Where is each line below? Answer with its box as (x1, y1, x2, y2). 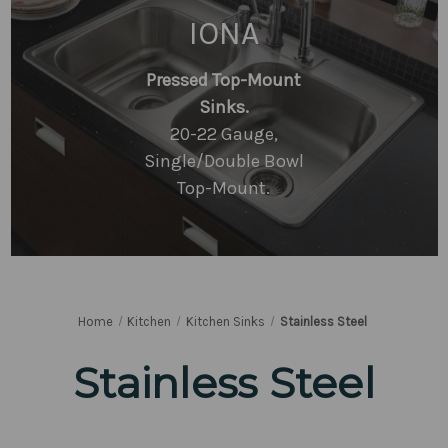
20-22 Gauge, (169, 123, 278, 145)
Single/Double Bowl (143, 150, 304, 172)
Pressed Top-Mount (146, 69, 302, 91)
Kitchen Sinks (186, 313, 266, 329)
